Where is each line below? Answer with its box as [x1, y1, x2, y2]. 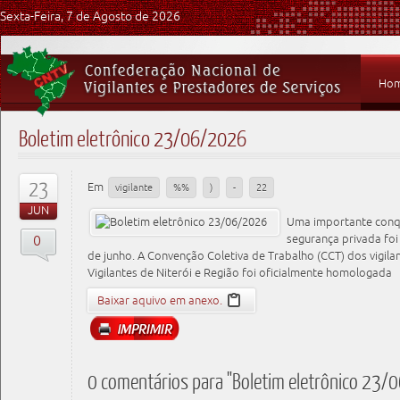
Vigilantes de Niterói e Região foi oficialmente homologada [87, 266, 393, 279]
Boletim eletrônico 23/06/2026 [19, 124, 246, 152]
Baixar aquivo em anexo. [97, 294, 223, 307]
